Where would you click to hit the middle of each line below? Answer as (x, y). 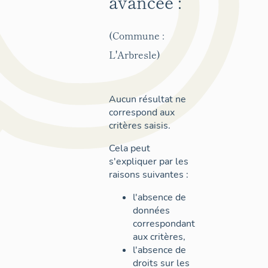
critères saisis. (140, 125)
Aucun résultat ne (147, 99)
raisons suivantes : (149, 174)
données (151, 210)
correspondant (164, 223)
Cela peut (130, 148)
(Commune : (136, 35)
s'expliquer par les (149, 161)
